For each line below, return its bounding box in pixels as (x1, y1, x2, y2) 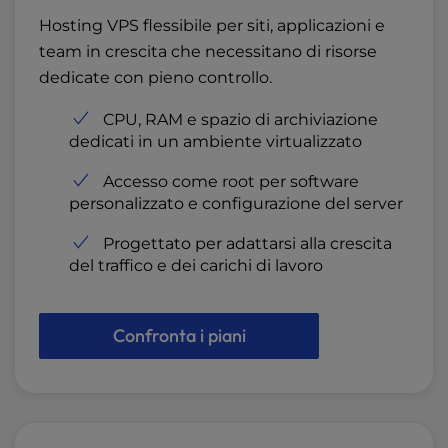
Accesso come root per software (103, 172, 359, 192)
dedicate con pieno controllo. (39, 68, 272, 88)
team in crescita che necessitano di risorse (39, 42, 377, 62)
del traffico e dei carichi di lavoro (69, 256, 323, 276)
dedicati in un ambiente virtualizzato (69, 132, 362, 152)
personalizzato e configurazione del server (69, 194, 403, 214)
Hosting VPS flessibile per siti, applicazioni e (39, 16, 385, 36)
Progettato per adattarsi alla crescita (103, 234, 392, 254)
